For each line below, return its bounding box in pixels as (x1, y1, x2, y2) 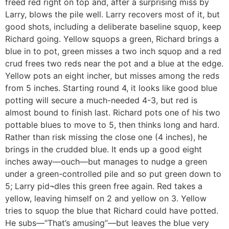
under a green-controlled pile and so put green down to (5, 168, 221, 179)
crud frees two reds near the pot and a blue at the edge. (5, 58, 223, 68)
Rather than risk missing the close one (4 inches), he (5, 131, 207, 142)
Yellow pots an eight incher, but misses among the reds (5, 70, 219, 81)
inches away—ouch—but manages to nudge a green (5, 156, 207, 167)
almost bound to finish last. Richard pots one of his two (5, 107, 220, 118)
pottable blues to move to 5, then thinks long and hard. (5, 119, 219, 130)
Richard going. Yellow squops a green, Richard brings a (5, 33, 219, 44)
